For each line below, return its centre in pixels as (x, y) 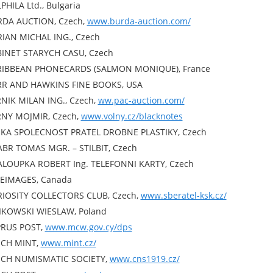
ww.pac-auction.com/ (141, 100)
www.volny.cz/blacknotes (132, 116)
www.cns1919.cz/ (144, 259)
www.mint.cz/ (68, 243)
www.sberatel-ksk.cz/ (183, 195)
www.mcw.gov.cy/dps (88, 227)
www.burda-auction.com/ (139, 21)
